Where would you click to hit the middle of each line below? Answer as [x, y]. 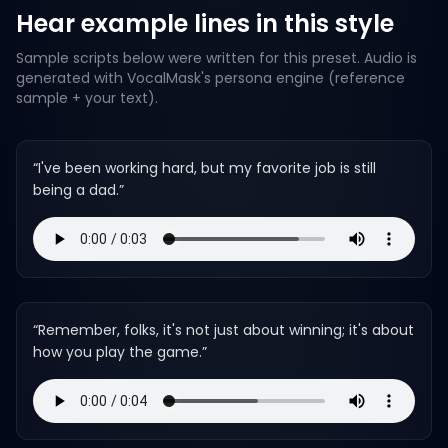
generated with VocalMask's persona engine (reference [210, 78]
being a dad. [76, 190]
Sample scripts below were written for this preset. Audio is [216, 58]
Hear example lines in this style [205, 23]
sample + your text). [87, 98]
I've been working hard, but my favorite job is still [207, 168]
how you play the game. [117, 352]
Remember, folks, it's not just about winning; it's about [226, 330]
